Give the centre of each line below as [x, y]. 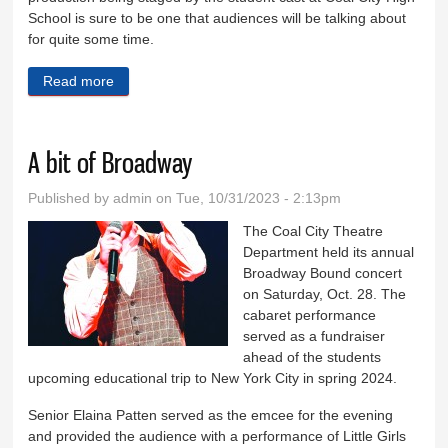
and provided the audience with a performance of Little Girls [217, 436]
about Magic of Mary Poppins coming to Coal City [270, 80]
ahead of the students [312, 356]
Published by [71, 197]
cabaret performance [310, 314]
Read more [79, 80]
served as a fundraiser [314, 335]
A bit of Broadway [110, 162]
